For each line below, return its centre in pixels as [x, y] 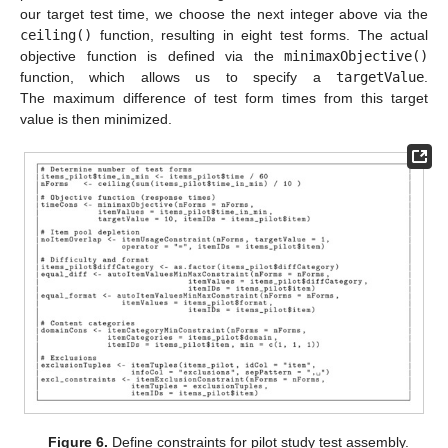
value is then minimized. [96, 118]
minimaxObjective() [356, 55]
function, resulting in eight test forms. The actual [260, 34]
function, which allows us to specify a [178, 76]
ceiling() [56, 34]
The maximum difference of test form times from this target [224, 97]
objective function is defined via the [152, 55]
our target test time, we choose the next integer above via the [224, 13]
